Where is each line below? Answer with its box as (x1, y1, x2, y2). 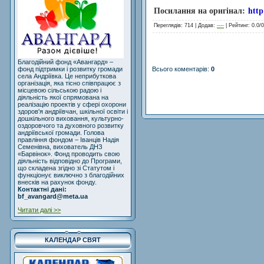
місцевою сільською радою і (18, 87, 101, 94)
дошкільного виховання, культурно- (18, 115, 124, 123)
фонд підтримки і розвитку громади (18, 65, 123, 73)
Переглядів (154, 22, 181, 28)
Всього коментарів (152, 65, 207, 72)
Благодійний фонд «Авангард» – (18, 58, 113, 66)
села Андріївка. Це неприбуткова (18, 72, 116, 80)
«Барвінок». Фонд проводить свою (18, 150, 120, 158)
